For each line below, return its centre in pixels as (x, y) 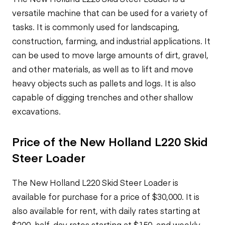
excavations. (36, 111)
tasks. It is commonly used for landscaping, (96, 27)
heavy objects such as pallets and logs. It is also (104, 83)
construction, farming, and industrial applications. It (111, 41)
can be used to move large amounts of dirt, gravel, (110, 55)
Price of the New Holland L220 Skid (110, 141)
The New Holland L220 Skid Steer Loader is (95, 182)
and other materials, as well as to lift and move (103, 69)
